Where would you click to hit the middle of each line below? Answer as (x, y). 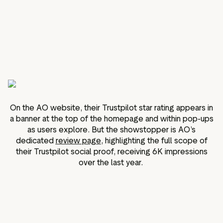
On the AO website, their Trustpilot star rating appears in (111, 108)
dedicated (36, 140)
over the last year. (111, 162)
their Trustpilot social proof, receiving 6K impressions (111, 151)
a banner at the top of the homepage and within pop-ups (111, 118)
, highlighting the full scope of (154, 140)
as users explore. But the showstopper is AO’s (111, 129)
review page (78, 140)
